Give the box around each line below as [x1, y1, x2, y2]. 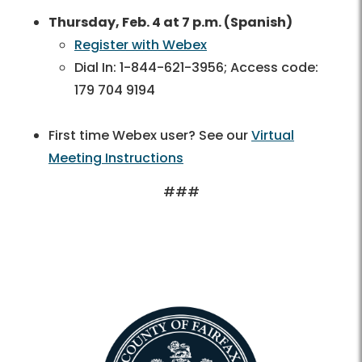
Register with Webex [74, 36, 207, 55]
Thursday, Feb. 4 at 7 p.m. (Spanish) [48, 13, 293, 32]
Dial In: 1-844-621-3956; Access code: [74, 58, 318, 78]
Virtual [251, 126, 294, 145]
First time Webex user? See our [48, 126, 251, 145]
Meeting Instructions [48, 149, 183, 168]
